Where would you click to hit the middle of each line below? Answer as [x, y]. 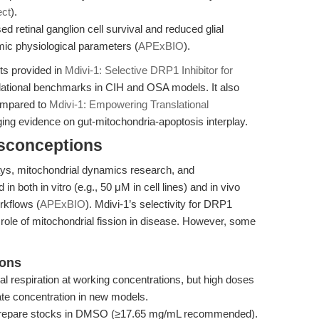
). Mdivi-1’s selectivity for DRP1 [159, 204]
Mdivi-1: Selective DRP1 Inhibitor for [149, 70]
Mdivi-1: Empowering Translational [129, 104]
